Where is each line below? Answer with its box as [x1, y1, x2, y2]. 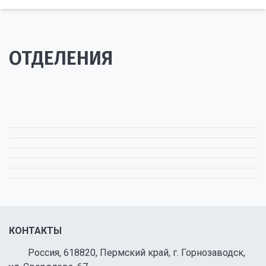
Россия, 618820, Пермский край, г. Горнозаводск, [28, 247, 245, 258]
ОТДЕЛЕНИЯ [9, 47, 113, 69]
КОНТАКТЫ [9, 225, 62, 236]
